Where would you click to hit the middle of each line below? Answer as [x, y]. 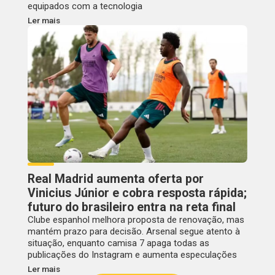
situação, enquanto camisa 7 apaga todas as [118, 243]
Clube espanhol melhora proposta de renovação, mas [136, 220]
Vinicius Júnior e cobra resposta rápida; [137, 193]
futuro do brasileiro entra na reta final [131, 207]
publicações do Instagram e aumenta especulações [132, 255]
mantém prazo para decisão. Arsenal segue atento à [134, 232]
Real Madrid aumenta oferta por [115, 179]
